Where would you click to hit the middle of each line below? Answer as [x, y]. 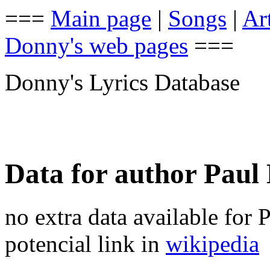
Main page [101, 18]
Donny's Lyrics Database [122, 82]
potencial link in [85, 243]
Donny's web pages [96, 46]
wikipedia [212, 243]
